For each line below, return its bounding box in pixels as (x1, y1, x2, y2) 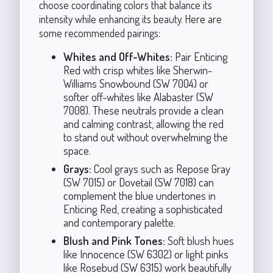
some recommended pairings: (38, 26, 160, 40)
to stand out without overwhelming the (63, 129, 228, 144)
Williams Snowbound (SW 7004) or (63, 76, 208, 90)
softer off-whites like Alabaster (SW (63, 89, 213, 104)
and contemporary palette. (63, 214, 175, 229)
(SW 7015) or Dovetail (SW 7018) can (63, 174, 214, 189)
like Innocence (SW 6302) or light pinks (63, 246, 229, 261)
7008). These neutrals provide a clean (63, 102, 224, 117)
